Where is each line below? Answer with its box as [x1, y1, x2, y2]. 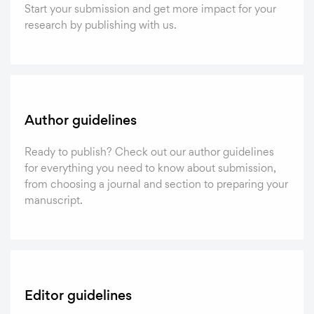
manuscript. [25, 193, 83, 207]
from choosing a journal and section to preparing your [25, 177, 288, 191]
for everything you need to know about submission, [25, 161, 276, 175]
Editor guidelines [25, 286, 132, 303]
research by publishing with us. [25, 18, 177, 32]
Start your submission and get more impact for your [25, 1, 276, 15]
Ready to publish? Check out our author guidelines [25, 144, 274, 158]
